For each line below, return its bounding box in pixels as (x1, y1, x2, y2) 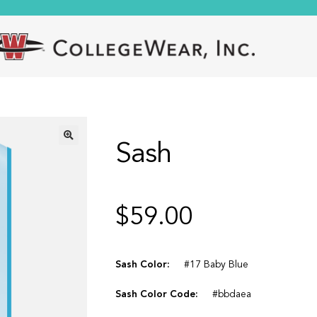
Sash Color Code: (115, 289, 199, 299)
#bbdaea (212, 289, 252, 299)
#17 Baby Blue (184, 260, 249, 270)
